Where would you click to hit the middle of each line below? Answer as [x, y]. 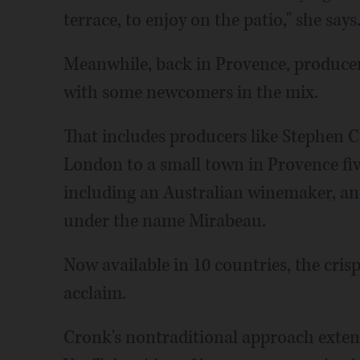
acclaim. [94, 294]
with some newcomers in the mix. [190, 93]
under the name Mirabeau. [164, 221]
